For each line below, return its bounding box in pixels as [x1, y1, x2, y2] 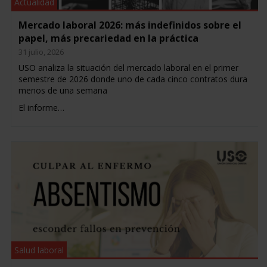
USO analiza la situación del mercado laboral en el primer [18, 61, 238, 73]
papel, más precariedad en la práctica [18, 31, 198, 45]
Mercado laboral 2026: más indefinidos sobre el [18, 18, 241, 32]
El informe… [18, 101, 64, 113]
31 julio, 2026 [18, 46, 64, 57]
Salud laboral [14, 244, 64, 256]
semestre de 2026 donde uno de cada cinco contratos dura [18, 73, 247, 85]
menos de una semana [18, 84, 107, 96]
